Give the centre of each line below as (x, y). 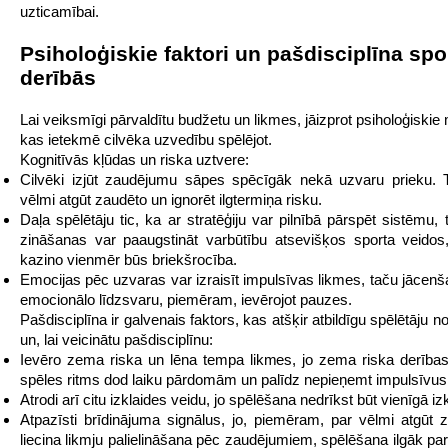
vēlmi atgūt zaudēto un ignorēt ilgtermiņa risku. (171, 199)
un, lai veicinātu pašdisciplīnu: (116, 339)
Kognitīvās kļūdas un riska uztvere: (134, 159)
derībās (58, 77)
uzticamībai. (59, 11)
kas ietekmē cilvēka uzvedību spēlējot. (146, 139)
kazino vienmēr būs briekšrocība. (128, 259)
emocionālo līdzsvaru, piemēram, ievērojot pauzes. (186, 299)
